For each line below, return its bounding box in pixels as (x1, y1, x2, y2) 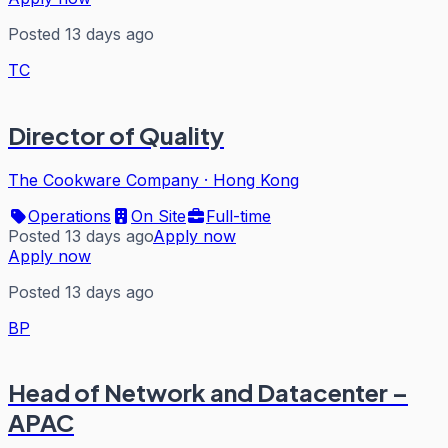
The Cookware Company (8, 169, 199, 190)
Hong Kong (213, 169, 299, 190)
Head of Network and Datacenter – (8, 377, 408, 408)
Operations (28, 205, 111, 226)
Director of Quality (8, 119, 224, 150)
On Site (131, 205, 186, 226)
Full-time (206, 205, 271, 226)
